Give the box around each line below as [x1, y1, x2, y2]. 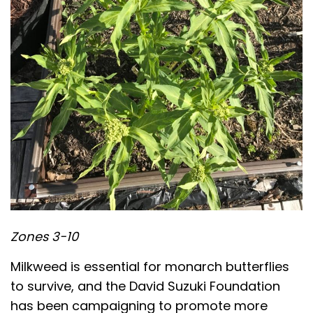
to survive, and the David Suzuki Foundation [10, 277, 280, 295]
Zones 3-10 [10, 227, 78, 245]
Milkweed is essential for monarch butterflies [10, 257, 289, 275]
